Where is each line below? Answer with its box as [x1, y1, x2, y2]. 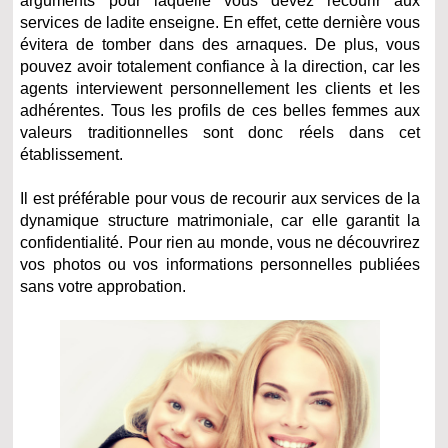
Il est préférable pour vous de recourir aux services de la [20, 190, 421, 208]
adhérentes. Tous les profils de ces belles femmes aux [20, 102, 421, 120]
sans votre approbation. [20, 278, 187, 296]
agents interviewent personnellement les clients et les [20, 80, 421, 98]
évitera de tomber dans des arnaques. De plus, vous [20, 36, 421, 54]
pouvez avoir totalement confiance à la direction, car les [20, 58, 421, 76]
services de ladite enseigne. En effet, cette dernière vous [20, 14, 421, 32]
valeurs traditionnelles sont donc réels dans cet [20, 124, 421, 142]
